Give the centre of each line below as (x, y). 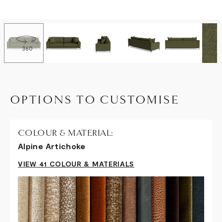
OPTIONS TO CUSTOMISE (94, 100)
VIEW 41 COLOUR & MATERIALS (76, 164)
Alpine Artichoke (52, 146)
